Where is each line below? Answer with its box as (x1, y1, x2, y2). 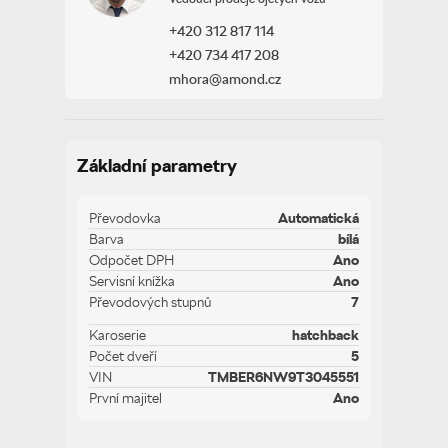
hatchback (292, 326, 359, 343)
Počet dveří (89, 347, 157, 364)
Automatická (278, 209, 359, 226)
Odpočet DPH (89, 251, 174, 268)
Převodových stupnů (89, 293, 211, 310)
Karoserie (89, 326, 146, 343)
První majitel (89, 389, 162, 406)
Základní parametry (77, 154, 237, 176)
